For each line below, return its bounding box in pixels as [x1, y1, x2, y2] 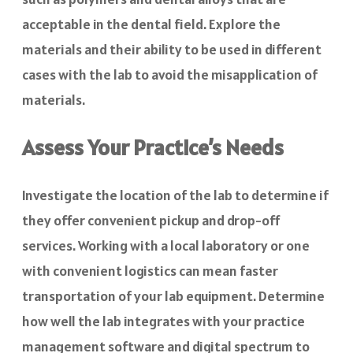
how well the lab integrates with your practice [22, 311, 305, 330]
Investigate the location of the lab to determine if [22, 185, 329, 204]
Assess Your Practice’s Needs [22, 133, 284, 162]
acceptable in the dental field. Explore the [22, 15, 281, 34]
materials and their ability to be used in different [22, 40, 321, 59]
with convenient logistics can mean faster [22, 261, 278, 280]
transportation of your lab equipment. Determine [22, 286, 325, 305]
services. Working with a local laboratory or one [22, 236, 310, 255]
